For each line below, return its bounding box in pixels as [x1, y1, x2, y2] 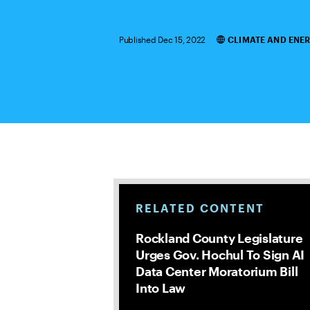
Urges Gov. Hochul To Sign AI [136, 247, 304, 262]
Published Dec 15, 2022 [119, 35, 206, 44]
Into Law [136, 280, 185, 295]
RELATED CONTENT [136, 201, 264, 215]
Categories [205, 35, 267, 51]
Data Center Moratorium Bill [136, 264, 298, 279]
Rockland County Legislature [136, 230, 303, 246]
